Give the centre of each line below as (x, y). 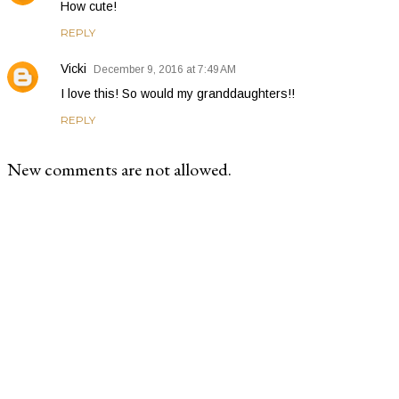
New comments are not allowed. (119, 169)
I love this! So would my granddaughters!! (178, 93)
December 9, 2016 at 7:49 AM (165, 69)
